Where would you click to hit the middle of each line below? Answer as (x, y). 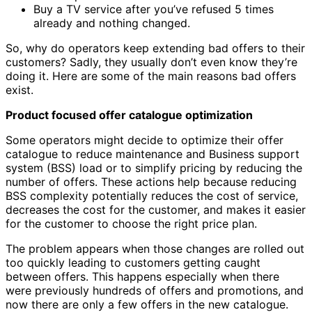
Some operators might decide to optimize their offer (145, 140)
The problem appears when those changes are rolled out (155, 248)
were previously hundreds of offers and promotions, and (155, 290)
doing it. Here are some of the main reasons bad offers (151, 76)
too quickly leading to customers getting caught (133, 262)
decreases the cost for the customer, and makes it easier (156, 209)
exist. (19, 89)
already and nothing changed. (112, 23)
